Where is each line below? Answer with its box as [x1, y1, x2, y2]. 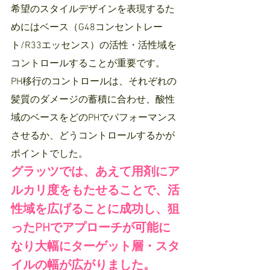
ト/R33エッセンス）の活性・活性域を [11, 40, 177, 52]
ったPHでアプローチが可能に [11, 221, 171, 236]
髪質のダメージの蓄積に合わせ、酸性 [11, 94, 175, 107]
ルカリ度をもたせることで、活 [11, 184, 180, 199]
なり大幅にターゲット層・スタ [11, 240, 180, 255]
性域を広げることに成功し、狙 [11, 202, 180, 218]
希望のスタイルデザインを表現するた [11, 4, 175, 16]
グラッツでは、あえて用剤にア [11, 165, 180, 180]
